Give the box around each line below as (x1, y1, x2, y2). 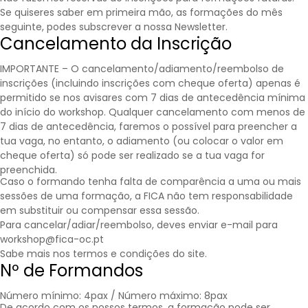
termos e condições (73, 247, 170, 261)
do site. (170, 247, 207, 261)
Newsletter (175, 20, 225, 34)
